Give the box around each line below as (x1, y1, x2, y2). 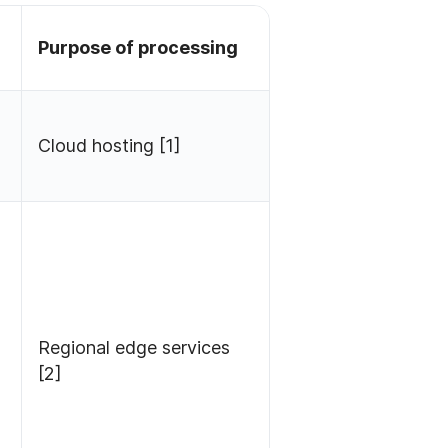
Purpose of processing (38, 37, 239, 59)
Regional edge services (38, 337, 231, 359)
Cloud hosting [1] (38, 135, 182, 157)
